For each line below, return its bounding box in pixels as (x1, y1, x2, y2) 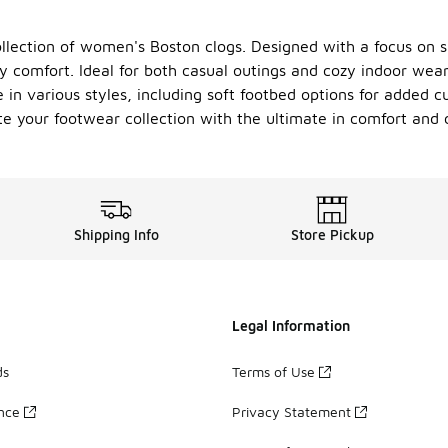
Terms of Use (232, 362, 315, 380)
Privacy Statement (232, 402, 351, 420)
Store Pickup (290, 226, 374, 243)
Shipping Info (73, 226, 159, 243)
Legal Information (232, 317, 350, 334)
